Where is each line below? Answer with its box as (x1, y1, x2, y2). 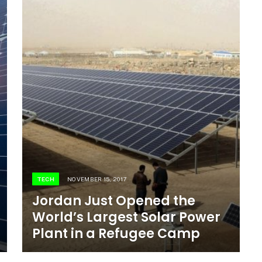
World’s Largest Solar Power (32, 208, 220, 226)
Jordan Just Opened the (32, 191, 195, 210)
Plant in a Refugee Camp (32, 224, 200, 243)
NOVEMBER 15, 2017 (67, 175, 127, 182)
